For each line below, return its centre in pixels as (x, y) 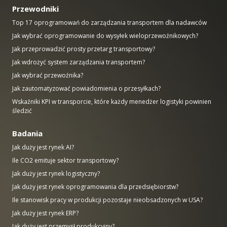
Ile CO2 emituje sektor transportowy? (65, 160)
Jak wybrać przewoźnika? (48, 75)
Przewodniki (35, 8)
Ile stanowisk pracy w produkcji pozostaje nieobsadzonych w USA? (107, 200)
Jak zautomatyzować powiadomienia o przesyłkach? (86, 88)
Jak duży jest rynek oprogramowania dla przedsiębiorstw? (95, 186)
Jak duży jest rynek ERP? (45, 213)
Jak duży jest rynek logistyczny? (56, 173)
